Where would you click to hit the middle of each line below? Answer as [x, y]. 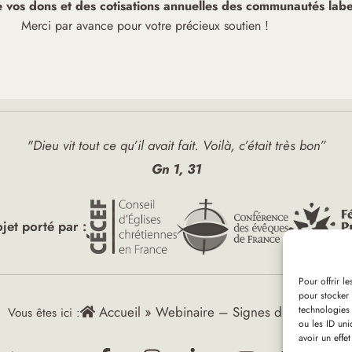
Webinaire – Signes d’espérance [250, 312]
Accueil [118, 312]
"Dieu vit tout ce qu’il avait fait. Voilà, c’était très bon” [176, 145]
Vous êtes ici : [44, 313]
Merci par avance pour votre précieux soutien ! [145, 26]
